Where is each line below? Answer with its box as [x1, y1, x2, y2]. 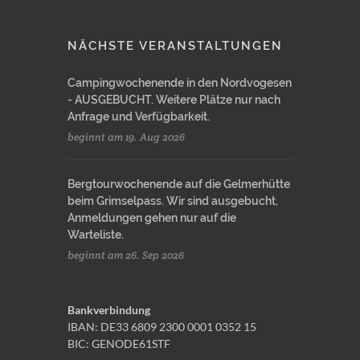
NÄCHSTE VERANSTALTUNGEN [67, 39, 283, 53]
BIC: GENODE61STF [67, 337, 170, 350]
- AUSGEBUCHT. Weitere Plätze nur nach [67, 93, 280, 106]
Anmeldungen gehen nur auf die [67, 211, 236, 224]
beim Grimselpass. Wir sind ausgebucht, [67, 194, 278, 207]
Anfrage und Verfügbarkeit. [67, 110, 210, 123]
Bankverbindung [67, 303, 150, 317]
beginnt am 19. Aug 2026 [67, 130, 185, 144]
